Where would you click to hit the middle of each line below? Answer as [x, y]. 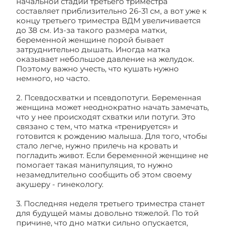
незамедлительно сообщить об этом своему [104, 175]
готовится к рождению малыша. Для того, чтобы [112, 136]
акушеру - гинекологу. [60, 184]
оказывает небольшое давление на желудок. [105, 59]
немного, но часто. [53, 78]
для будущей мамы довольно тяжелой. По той [107, 213]
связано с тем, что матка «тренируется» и [97, 126]
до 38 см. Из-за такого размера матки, [91, 30]
